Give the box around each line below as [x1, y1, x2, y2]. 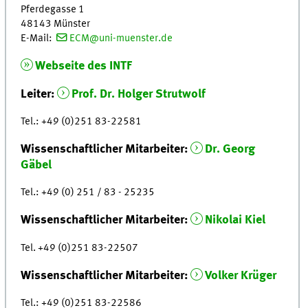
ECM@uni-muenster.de [69, 32, 173, 44]
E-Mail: [21, 32, 57, 44]
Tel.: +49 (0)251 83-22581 [21, 116, 142, 128]
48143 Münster [21, 18, 91, 30]
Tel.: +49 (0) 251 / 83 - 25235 [21, 187, 155, 199]
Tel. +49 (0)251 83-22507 [21, 242, 139, 254]
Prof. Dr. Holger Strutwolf [71, 88, 206, 101]
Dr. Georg [204, 143, 255, 156]
